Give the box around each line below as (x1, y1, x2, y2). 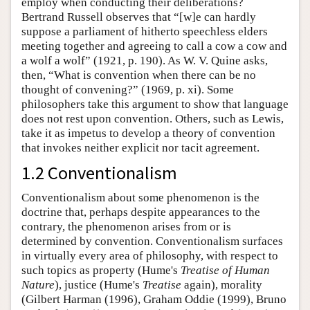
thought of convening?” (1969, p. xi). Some (21, 83, 234, 97)
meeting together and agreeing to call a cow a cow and (21, 39, 287, 53)
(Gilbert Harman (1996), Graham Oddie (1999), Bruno (21, 293, 286, 307)
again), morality (181, 278, 262, 292)
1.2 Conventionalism (21, 161, 177, 185)
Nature (21, 278, 55, 292)
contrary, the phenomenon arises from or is (21, 220, 231, 234)
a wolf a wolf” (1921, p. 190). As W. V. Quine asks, (21, 54, 268, 68)
